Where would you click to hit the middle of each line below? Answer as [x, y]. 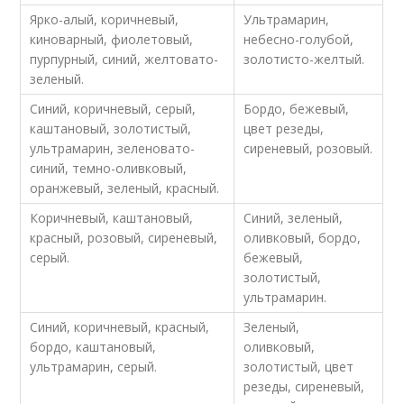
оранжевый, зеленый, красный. [125, 188]
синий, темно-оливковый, [109, 169]
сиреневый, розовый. [308, 149]
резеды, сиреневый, [304, 387]
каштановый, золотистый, [111, 129]
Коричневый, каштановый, [112, 218]
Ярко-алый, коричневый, [105, 20]
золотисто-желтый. [304, 60]
